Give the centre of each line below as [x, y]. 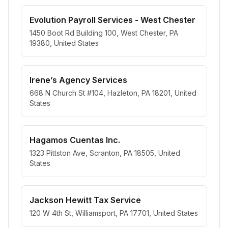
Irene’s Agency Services [78, 80]
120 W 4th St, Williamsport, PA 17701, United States [114, 213]
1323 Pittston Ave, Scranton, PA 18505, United [105, 153]
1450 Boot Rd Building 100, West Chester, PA [104, 33]
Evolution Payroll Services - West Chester [112, 20]
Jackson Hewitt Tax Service [85, 200]
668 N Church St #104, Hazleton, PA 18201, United [113, 93]
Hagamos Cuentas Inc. [75, 140]
